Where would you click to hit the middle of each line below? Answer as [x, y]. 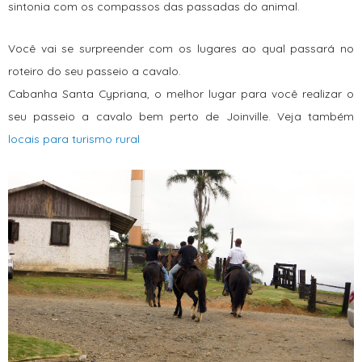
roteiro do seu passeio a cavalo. [96, 70]
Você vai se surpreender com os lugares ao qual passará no [181, 48]
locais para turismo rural [74, 138]
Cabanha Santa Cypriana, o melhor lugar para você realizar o [181, 93]
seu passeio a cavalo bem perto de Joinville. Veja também [181, 116]
